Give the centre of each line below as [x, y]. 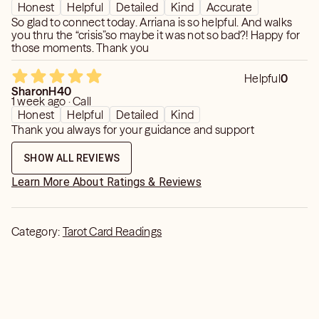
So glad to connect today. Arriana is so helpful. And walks [152, 22]
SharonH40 [42, 91]
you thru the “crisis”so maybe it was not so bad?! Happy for [156, 35]
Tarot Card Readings [112, 231]
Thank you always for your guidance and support [133, 130]
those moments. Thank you [80, 48]
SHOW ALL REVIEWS [72, 158]
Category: [37, 231]
